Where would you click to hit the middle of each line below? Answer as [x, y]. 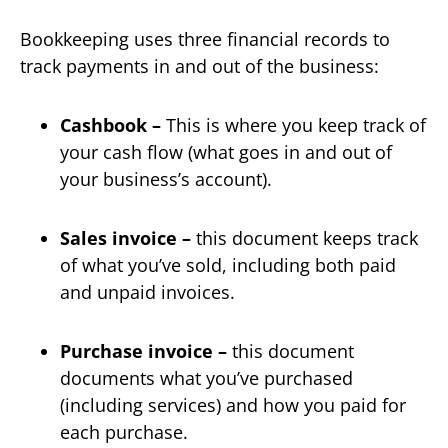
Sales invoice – [125, 237]
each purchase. [124, 431]
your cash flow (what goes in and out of [226, 151]
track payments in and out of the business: [199, 65]
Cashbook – [110, 124]
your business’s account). [166, 178]
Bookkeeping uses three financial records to [205, 38]
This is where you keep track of [293, 124]
